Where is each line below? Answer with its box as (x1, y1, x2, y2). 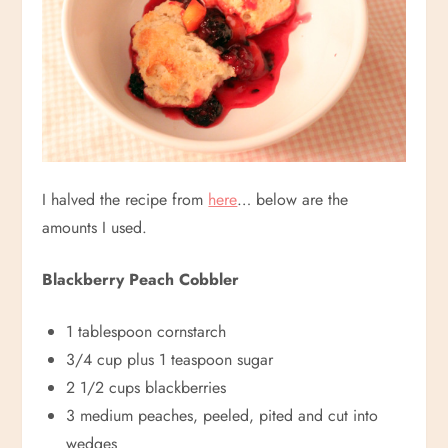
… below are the (237, 187, 349, 211)
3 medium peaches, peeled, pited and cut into (66, 403, 379, 427)
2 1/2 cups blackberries (66, 375, 227, 399)
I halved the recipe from (42, 187, 209, 211)
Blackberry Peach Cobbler (42, 267, 240, 291)
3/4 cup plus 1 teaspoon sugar (66, 347, 274, 371)
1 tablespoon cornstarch (66, 319, 227, 343)
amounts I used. (42, 215, 148, 239)
